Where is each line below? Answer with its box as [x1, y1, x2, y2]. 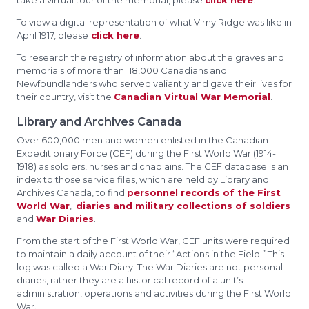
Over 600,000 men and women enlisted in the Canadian [17, 134, 268, 146]
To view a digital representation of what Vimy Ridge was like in [17, 17, 292, 28]
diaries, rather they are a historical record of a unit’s [17, 275, 243, 286]
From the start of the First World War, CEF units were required [17, 235, 290, 246]
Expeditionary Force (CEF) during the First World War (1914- [17, 148, 276, 159]
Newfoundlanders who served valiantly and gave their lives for [17, 78, 292, 89]
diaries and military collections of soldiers [76, 200, 290, 211]
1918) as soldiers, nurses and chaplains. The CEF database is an [17, 161, 288, 172]
